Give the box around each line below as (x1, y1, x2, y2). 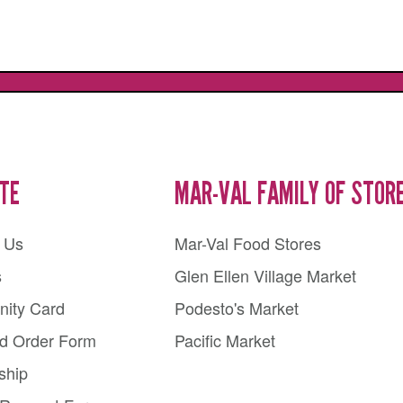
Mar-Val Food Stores (174, 231, 321, 255)
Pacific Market (174, 328, 275, 353)
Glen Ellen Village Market (174, 264, 356, 288)
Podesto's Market (174, 296, 299, 320)
